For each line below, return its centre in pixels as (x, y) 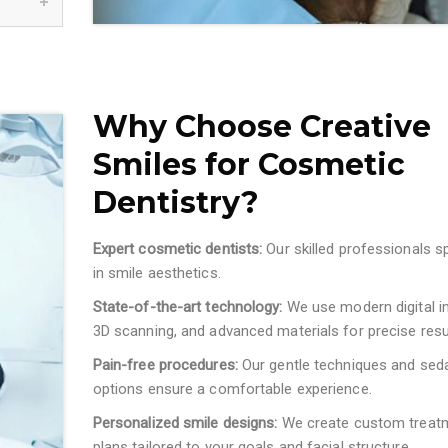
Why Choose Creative (261, 127)
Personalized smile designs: (187, 423)
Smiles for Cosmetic (248, 165)
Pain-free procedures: (165, 365)
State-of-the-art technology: (189, 307)
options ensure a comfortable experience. (232, 389)
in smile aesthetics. (156, 273)
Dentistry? (175, 203)
